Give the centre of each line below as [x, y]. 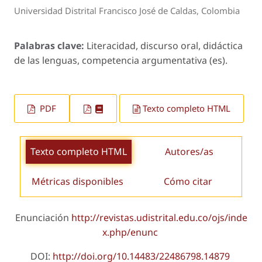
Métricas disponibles [78, 182]
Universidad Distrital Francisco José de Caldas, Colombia [127, 11]
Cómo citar [188, 182]
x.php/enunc [130, 232]
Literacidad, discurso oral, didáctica [165, 45]
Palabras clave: [50, 45]
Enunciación [43, 218]
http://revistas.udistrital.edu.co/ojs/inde [159, 218]
